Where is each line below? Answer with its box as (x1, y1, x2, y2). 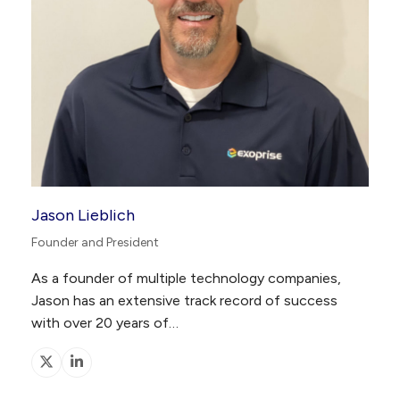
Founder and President (30, 234, 159, 250)
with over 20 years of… (30, 313, 179, 331)
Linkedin (75, 359, 128, 377)
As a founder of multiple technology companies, (30, 269, 341, 287)
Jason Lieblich (30, 204, 135, 225)
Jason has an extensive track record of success (30, 291, 337, 309)
